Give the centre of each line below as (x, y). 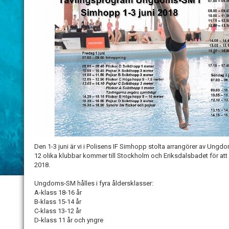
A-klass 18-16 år (58, 193)
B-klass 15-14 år (58, 202)
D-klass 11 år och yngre (69, 220)
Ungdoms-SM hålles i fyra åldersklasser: (94, 184)
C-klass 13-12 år (58, 211)
